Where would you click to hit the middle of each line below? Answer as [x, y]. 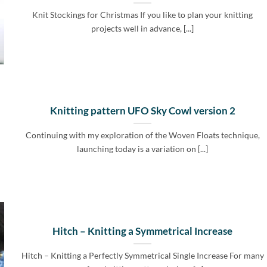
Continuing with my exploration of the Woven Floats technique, [142, 135]
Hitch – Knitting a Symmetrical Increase [143, 232]
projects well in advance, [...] [143, 29]
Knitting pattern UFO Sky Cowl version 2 [142, 111]
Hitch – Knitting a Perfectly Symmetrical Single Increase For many [142, 256]
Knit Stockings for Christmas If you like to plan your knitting [143, 15]
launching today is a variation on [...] [143, 149]
